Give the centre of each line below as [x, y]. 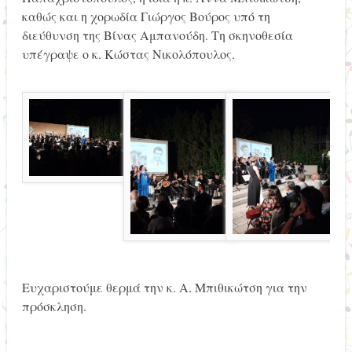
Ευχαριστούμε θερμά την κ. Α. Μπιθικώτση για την [164, 287]
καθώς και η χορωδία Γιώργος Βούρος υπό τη [146, 16]
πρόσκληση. [54, 306]
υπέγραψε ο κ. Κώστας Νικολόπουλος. [128, 54]
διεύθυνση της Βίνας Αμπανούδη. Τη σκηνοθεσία [157, 35]
